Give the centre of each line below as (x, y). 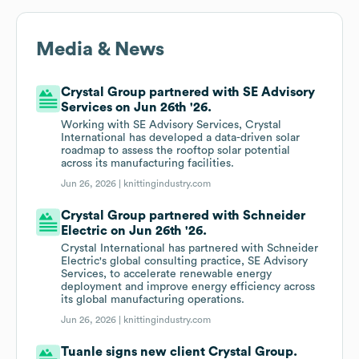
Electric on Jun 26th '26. (134, 231)
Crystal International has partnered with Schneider (190, 249)
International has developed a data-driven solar (181, 138)
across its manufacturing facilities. (148, 164)
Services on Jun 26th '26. (137, 108)
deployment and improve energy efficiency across (188, 287)
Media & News (100, 50)
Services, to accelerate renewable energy (167, 274)
